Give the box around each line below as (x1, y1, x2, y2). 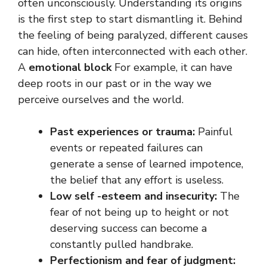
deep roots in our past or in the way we (18, 76, 212, 91)
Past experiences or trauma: (50, 125, 198, 139)
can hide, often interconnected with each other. (18, 44, 247, 59)
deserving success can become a (50, 221, 207, 236)
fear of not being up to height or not (50, 205, 229, 220)
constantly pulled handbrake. (50, 237, 193, 252)
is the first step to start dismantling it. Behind (18, 12, 243, 27)
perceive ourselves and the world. (18, 92, 184, 107)
